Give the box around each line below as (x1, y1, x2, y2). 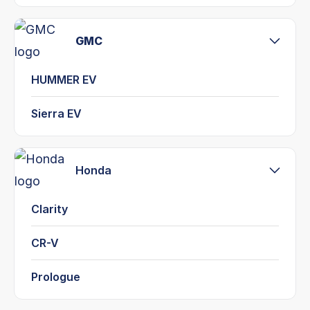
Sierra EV (31, 106, 82, 120)
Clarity (31, 201, 68, 216)
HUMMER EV (31, 72, 97, 86)
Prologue (31, 269, 80, 284)
